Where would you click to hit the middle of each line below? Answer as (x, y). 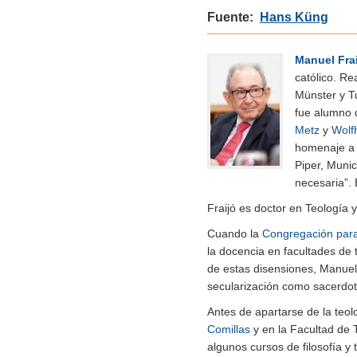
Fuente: (233, 17)
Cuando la (235, 233)
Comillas (229, 329)
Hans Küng (294, 17)
